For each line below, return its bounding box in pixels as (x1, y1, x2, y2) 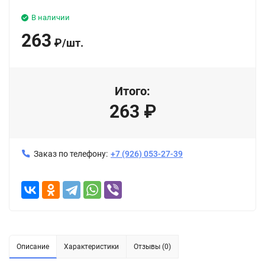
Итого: (115, 84, 150, 98)
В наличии (31, 13, 70, 22)
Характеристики (64, 243, 119, 251)
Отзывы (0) (134, 243, 171, 251)
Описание (17, 243, 49, 251)
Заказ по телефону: (34, 149, 108, 159)
